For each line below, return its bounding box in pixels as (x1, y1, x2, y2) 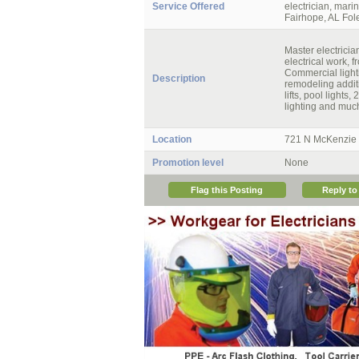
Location (151, 134, 192, 145)
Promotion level (151, 157, 224, 168)
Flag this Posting (191, 185, 263, 195)
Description (151, 73, 205, 84)
